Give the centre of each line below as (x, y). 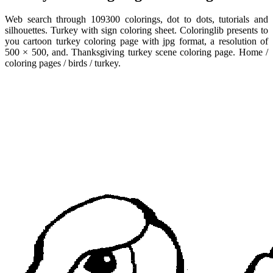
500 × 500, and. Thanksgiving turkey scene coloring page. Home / (136, 52)
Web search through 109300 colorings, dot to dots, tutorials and (136, 19)
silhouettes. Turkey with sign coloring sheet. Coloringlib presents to (136, 30)
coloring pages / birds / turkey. (63, 63)
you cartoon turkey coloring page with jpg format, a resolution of (136, 41)
